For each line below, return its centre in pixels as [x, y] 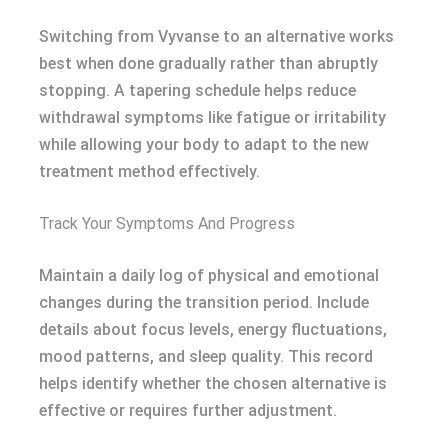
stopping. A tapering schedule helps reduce [197, 90]
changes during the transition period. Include [204, 302]
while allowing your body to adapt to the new [204, 144]
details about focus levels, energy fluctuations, [213, 329]
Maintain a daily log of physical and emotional [209, 275]
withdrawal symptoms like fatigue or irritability [212, 117]
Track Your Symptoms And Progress [167, 223]
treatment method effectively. [149, 171]
